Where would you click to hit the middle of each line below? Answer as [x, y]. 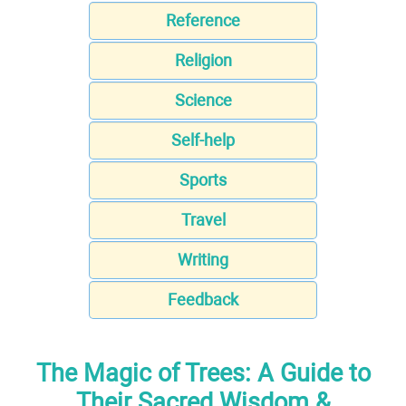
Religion [203, 61]
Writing [203, 260]
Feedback [203, 300]
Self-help [203, 140]
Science [203, 101]
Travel [203, 220]
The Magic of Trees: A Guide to [203, 373]
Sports [203, 180]
